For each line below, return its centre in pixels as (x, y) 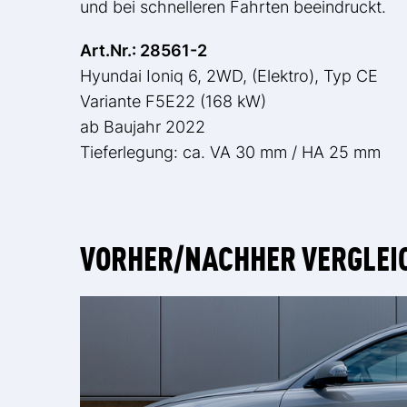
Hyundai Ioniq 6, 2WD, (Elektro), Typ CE (229, 76)
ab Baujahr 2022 (143, 127)
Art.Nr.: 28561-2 (144, 51)
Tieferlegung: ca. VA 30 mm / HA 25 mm (230, 153)
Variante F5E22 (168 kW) (173, 102)
